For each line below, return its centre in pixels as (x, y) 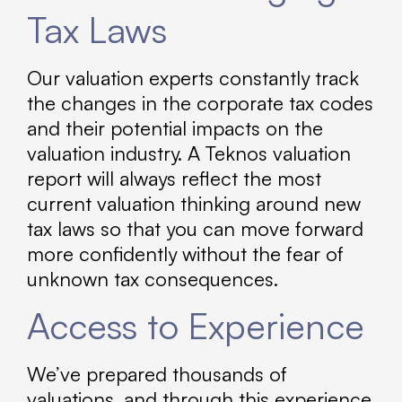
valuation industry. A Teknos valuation (189, 153)
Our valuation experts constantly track (193, 77)
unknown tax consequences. (153, 278)
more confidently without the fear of (185, 253)
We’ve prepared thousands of (157, 374)
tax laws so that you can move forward (195, 228)
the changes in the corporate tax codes (200, 102)
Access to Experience (196, 326)
